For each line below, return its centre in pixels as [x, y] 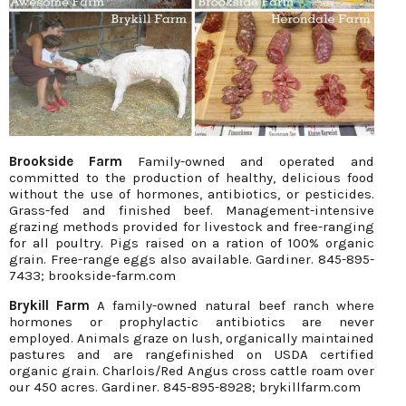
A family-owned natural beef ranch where [232, 306]
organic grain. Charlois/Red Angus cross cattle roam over [192, 371]
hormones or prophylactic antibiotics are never [192, 322]
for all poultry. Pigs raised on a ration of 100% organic [192, 243]
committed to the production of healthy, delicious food [192, 178]
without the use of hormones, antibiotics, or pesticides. [192, 194]
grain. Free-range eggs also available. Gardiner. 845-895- [192, 260]
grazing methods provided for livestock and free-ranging [192, 227]
